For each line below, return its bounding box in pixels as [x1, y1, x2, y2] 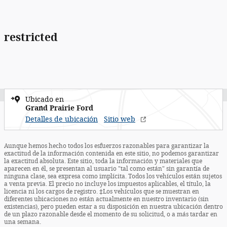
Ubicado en [25, 95, 64, 104]
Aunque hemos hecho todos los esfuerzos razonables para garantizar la [4, 142, 209, 149]
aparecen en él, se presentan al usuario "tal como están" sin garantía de [4, 165, 209, 172]
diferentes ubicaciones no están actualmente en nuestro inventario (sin [4, 195, 209, 203]
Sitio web [104, 115, 135, 124]
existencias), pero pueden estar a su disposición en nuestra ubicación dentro [4, 203, 223, 210]
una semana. [4, 218, 41, 225]
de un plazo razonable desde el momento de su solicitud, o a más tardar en [4, 210, 217, 218]
